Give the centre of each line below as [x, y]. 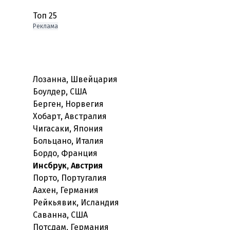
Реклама [45, 26]
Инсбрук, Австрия [68, 166]
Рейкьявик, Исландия [76, 203]
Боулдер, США [60, 92]
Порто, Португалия [70, 178]
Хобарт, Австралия [70, 116]
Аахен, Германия [66, 190]
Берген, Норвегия [68, 104]
